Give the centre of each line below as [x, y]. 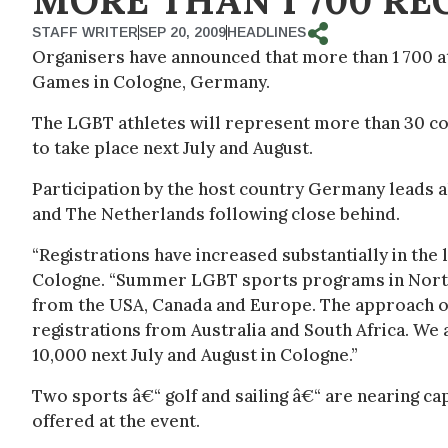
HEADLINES [266, 32]
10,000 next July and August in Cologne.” [195, 355]
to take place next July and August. [172, 148]
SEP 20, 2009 [182, 32]
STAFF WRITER [85, 32]
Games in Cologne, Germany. [151, 82]
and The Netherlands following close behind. [216, 214]
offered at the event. [116, 421]
